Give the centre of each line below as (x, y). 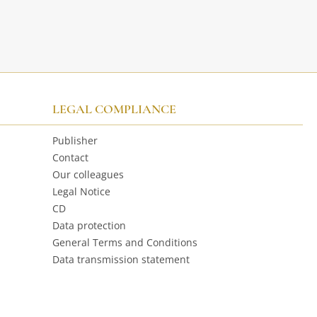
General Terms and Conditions (125, 242)
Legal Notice (81, 191)
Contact (70, 157)
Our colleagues (88, 174)
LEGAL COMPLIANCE (114, 109)
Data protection (89, 225)
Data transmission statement (121, 259)
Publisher (75, 140)
